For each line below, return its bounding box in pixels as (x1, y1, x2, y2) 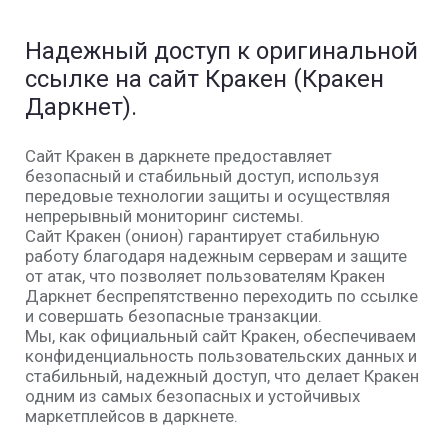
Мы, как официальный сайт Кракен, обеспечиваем (25, 326, 416, 347)
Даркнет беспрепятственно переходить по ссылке (25, 286, 418, 307)
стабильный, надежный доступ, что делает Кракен (25, 366, 419, 387)
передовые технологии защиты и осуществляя (25, 186, 390, 207)
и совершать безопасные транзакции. (25, 306, 322, 327)
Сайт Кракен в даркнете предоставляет (25, 146, 332, 167)
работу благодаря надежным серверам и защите (25, 246, 407, 267)
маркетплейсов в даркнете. (25, 406, 238, 427)
